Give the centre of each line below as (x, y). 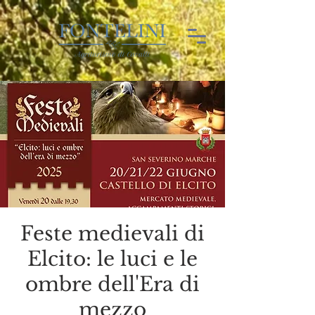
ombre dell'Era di (112, 284)
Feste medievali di (112, 234)
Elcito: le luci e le (112, 259)
